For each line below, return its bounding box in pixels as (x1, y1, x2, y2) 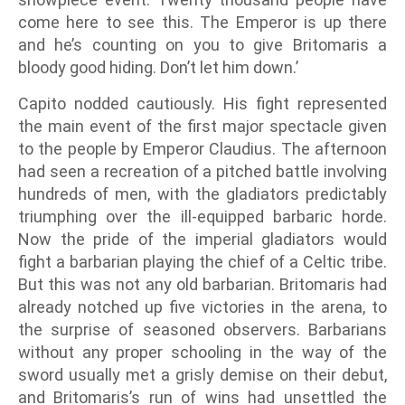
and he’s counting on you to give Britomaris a (18, 35, 387, 55)
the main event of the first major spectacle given (18, 117, 387, 137)
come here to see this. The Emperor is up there (18, 13, 387, 33)
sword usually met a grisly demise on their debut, (18, 365, 387, 385)
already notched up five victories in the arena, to (18, 297, 387, 317)
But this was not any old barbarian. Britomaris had (18, 275, 387, 295)
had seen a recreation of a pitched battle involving (18, 162, 387, 182)
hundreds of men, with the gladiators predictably (18, 184, 387, 204)
